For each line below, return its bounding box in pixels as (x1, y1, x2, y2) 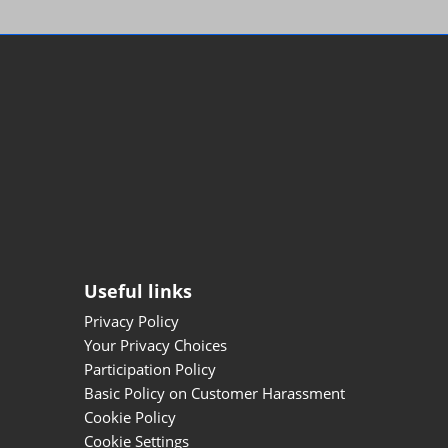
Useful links (84, 278, 192, 303)
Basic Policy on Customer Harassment (84, 382, 345, 403)
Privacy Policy (84, 310, 179, 331)
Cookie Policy (84, 406, 176, 427)
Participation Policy (84, 358, 216, 379)
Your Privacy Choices (84, 334, 227, 355)
